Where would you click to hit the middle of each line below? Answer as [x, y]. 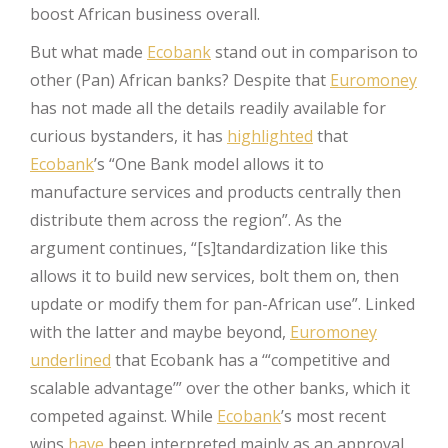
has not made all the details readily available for [208, 107]
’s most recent [333, 415]
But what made [88, 51]
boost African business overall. [145, 13]
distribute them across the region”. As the [186, 219]
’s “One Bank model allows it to [209, 163]
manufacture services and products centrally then [215, 191]
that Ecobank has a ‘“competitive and [250, 359]
